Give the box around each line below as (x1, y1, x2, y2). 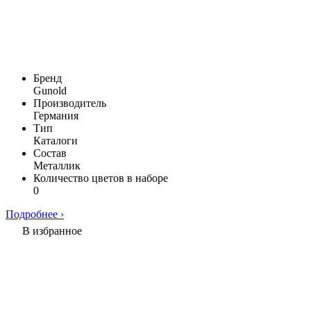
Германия (33, 109, 78, 121)
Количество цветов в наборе (33, 171, 168, 184)
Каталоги (33, 134, 78, 146)
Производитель (33, 96, 106, 109)
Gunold (33, 84, 67, 96)
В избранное (22, 224, 82, 237)
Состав (33, 146, 67, 159)
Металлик (33, 159, 81, 171)
